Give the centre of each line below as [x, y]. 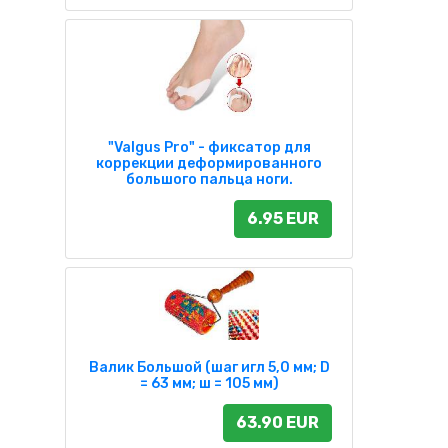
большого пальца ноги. [209, 179]
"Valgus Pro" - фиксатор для [209, 147]
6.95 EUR [283, 218]
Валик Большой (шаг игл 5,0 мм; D [209, 368]
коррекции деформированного [209, 163]
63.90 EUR [277, 423]
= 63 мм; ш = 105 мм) [209, 384]
